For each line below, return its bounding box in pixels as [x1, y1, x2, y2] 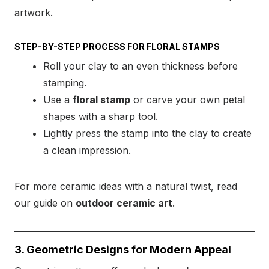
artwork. [14, 7, 53, 19]
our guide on [14, 197, 76, 210]
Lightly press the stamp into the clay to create [43, 127, 252, 140]
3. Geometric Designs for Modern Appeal [14, 243, 231, 256]
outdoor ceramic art [76, 197, 172, 210]
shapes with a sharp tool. [43, 110, 158, 123]
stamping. [43, 77, 86, 89]
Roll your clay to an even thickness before [43, 60, 238, 73]
